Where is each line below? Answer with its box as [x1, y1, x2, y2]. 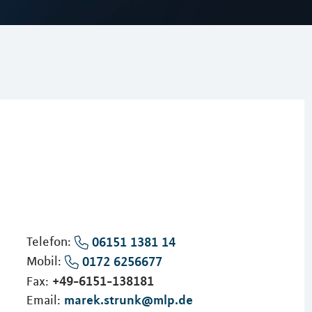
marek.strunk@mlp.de [63, 291, 193, 307]
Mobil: [26, 253, 65, 269]
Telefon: [26, 234, 75, 249]
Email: [26, 292, 64, 308]
